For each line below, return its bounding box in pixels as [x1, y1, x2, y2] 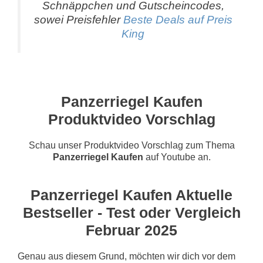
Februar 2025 [86, 222, 177, 239]
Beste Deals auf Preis [123, 13, 232, 26]
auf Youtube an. [143, 151, 211, 162]
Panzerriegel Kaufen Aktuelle [31, 187, 232, 204]
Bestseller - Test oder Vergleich [22, 204, 241, 221]
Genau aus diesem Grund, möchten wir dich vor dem [18, 251, 235, 262]
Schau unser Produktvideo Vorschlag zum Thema [28, 140, 235, 150]
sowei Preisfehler [33, 13, 123, 26]
